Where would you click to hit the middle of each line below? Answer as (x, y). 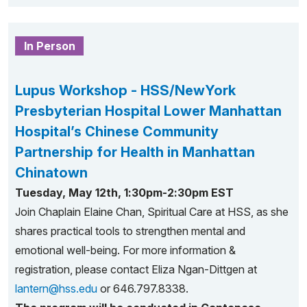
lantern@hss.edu (56, 288)
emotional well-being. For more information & (125, 250)
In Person (49, 46)
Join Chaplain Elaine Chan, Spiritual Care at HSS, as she (152, 212)
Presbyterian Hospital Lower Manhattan (148, 111)
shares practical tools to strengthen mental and (130, 231)
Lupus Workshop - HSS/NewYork (125, 90)
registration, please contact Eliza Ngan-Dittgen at (136, 269)
